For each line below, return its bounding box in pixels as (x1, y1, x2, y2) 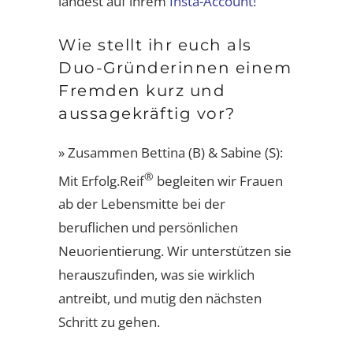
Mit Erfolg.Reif (58, 171, 144, 190)
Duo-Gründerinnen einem (58, 58, 292, 77)
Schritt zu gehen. (58, 313, 160, 332)
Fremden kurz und (58, 80, 225, 100)
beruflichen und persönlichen (58, 218, 238, 237)
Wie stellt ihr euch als (58, 35, 252, 54)
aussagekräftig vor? (58, 103, 236, 123)
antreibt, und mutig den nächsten (58, 289, 262, 308)
